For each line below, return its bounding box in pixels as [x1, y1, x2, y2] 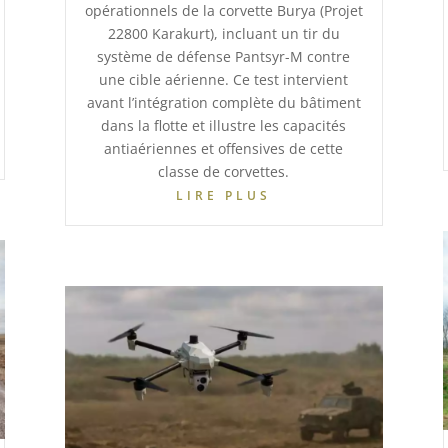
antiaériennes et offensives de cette [104, 139, 344, 159]
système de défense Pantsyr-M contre [97, 47, 351, 67]
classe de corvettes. [158, 162, 290, 182]
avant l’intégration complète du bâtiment [86, 93, 361, 113]
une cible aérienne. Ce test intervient [99, 70, 349, 90]
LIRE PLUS [176, 187, 272, 205]
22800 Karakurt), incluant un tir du [107, 24, 340, 44]
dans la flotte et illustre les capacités [101, 116, 347, 136]
